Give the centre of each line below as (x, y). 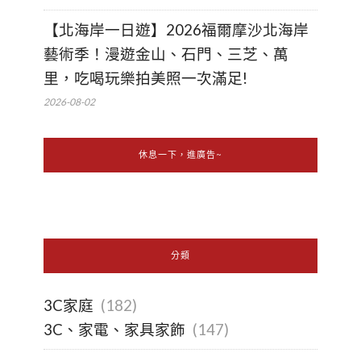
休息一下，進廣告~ (180, 155)
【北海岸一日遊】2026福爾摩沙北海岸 (176, 30)
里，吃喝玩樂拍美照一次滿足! (145, 79)
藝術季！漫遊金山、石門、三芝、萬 (166, 54)
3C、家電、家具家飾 (114, 330)
